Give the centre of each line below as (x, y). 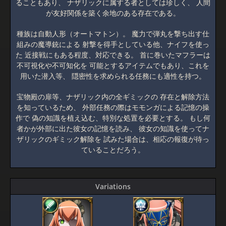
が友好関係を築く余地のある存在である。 (113, 13)
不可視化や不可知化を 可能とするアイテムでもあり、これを (113, 65)
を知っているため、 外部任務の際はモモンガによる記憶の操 (113, 107)
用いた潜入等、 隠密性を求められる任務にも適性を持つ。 (113, 76)
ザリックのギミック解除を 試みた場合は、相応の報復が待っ (113, 139)
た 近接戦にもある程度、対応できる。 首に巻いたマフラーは (113, 55)
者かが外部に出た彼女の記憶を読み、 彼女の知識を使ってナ (113, 128)
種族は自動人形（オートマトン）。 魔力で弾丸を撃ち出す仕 (113, 34)
